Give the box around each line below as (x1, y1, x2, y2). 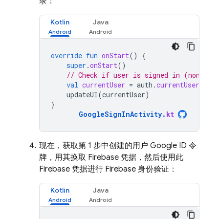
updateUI (66, 90, 98, 99)
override (51, 51, 82, 60)
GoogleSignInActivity (79, 109, 162, 119)
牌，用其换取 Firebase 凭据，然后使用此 (39, 153, 183, 162)
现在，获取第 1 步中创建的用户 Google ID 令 (39, 141, 197, 151)
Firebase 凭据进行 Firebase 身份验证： (39, 164, 177, 174)
